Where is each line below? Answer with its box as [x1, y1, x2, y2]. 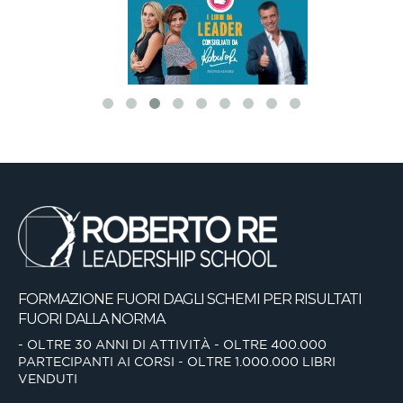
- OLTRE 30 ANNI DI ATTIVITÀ [18, 337, 210, 353]
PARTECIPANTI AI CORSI [18, 354, 175, 370]
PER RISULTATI [260, 291, 362, 309]
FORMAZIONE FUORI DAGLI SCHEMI [18, 291, 260, 309]
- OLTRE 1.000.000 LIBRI [175, 354, 336, 370]
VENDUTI [18, 372, 77, 387]
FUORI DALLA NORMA [18, 310, 165, 328]
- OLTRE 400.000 [210, 337, 327, 353]
